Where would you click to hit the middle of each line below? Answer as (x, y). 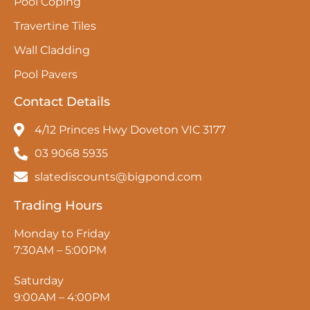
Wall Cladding (52, 50)
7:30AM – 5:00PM (60, 250)
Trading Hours (58, 205)
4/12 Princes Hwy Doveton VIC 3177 (130, 129)
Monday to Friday (62, 233)
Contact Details (62, 101)
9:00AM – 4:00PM (62, 297)
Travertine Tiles (55, 26)
